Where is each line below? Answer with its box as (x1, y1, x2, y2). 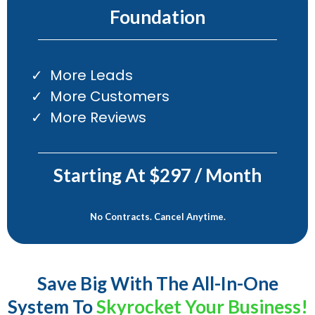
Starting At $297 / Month (53, 164, 262, 187)
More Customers (50, 86, 169, 107)
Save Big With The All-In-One (37, 272, 278, 295)
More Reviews (50, 108, 146, 128)
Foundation (110, 6, 205, 29)
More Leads (50, 65, 133, 86)
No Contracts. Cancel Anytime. (89, 211, 226, 223)
